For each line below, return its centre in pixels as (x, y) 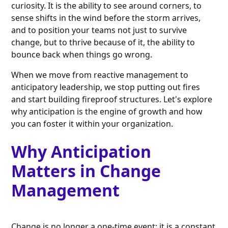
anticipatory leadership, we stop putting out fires (106, 87)
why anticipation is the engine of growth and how (107, 112)
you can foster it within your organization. (92, 124)
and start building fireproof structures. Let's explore (112, 99)
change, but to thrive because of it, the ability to (103, 42)
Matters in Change (86, 171)
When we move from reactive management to (100, 75)
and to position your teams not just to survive (99, 30)
